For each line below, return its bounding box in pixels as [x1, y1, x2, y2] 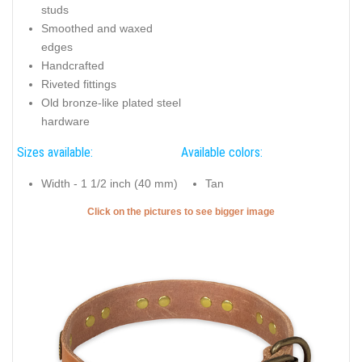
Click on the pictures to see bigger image [87, 206, 275, 218]
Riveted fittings [41, 77, 116, 90]
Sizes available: [17, 145, 93, 161]
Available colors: [181, 145, 263, 161]
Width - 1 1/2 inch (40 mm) [41, 176, 178, 190]
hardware [41, 114, 90, 128]
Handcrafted [41, 58, 104, 72]
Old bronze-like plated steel [41, 95, 181, 109]
